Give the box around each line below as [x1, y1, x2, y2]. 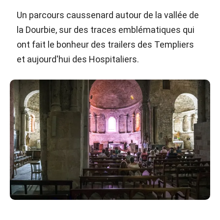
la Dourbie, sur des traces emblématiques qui [17, 24, 194, 35]
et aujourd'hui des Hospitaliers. [17, 54, 139, 64]
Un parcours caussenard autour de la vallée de [17, 9, 199, 20]
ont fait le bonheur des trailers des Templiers [17, 39, 194, 50]
